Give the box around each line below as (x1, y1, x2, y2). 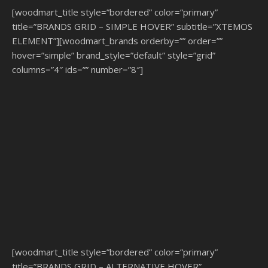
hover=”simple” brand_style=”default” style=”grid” (12, 49, 215, 62)
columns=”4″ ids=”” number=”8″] (12, 63, 143, 76)
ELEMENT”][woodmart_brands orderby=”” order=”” (12, 35, 223, 47)
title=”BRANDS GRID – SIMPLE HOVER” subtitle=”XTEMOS (12, 20, 252, 33)
